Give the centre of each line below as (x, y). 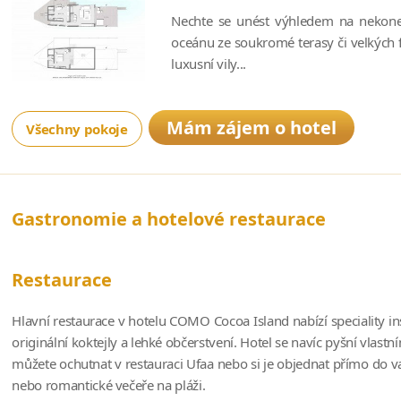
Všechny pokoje (77, 128)
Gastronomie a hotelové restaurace (169, 218)
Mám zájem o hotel (251, 127)
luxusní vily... (209, 63)
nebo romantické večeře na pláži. (109, 384)
